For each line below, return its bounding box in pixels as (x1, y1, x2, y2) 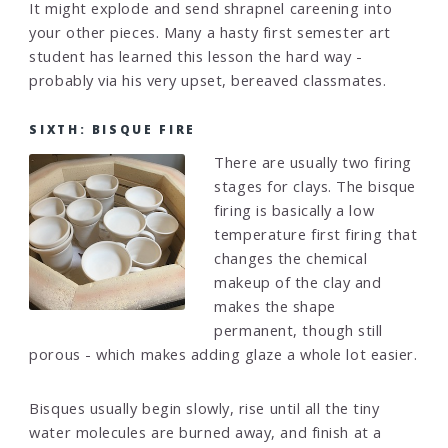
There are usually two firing (214, 152, 412, 173)
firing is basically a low (214, 200, 375, 221)
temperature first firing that (214, 224, 418, 245)
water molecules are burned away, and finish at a (29, 421, 382, 442)
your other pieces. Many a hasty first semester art (29, 22, 391, 43)
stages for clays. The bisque (214, 176, 416, 197)
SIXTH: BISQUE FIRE (29, 121, 196, 138)
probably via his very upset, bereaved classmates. (29, 70, 387, 91)
